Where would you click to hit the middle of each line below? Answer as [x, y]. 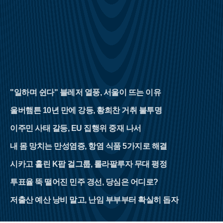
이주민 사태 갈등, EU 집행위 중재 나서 [76, 128]
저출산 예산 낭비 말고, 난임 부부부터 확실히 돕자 [94, 200]
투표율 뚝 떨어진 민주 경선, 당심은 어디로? [84, 182]
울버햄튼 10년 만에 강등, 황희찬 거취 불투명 [86, 111]
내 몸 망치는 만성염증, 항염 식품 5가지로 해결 [89, 146]
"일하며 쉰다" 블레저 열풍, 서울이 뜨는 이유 [85, 93]
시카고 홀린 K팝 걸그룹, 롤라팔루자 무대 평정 [88, 164]
